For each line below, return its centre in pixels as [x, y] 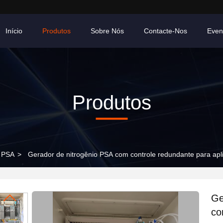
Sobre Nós [107, 31]
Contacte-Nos [166, 31]
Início [14, 31]
